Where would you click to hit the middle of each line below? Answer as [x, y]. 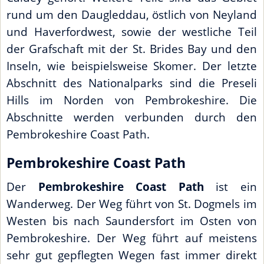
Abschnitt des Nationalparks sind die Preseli [132, 83]
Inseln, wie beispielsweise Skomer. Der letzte [132, 66]
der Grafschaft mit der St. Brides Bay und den [132, 49]
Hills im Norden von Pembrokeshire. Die [132, 100]
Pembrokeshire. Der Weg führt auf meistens [132, 237]
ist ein [230, 186]
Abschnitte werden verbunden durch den [132, 117]
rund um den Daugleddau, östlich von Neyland [132, 14]
